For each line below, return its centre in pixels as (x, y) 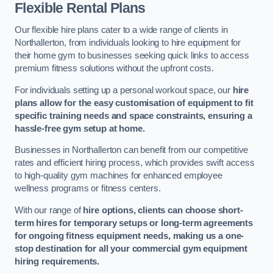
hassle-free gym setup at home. (80, 128)
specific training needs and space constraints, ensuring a (133, 115)
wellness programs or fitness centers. (88, 189)
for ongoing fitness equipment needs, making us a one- (129, 236)
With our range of (49, 210)
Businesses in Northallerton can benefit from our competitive (132, 150)
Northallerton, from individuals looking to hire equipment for (128, 42)
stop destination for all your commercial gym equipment (131, 248)
